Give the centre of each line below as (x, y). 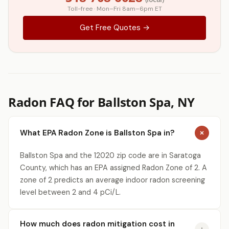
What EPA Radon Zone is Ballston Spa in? (97, 133)
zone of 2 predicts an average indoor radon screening (112, 180)
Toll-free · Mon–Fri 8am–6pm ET (114, 9)
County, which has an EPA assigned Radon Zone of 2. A (113, 168)
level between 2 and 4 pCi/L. (70, 192)
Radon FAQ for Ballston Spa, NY (101, 102)
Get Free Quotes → (114, 28)
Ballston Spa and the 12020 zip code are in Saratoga (110, 155)
